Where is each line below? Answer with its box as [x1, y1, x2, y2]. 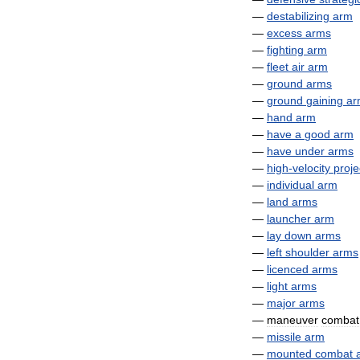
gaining [306, 94, 343, 107]
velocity [292, 162, 330, 174]
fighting [267, 43, 304, 56]
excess [267, 27, 302, 39]
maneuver [267, 313, 318, 326]
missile [267, 330, 301, 343]
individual [267, 178, 314, 191]
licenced [267, 263, 309, 276]
